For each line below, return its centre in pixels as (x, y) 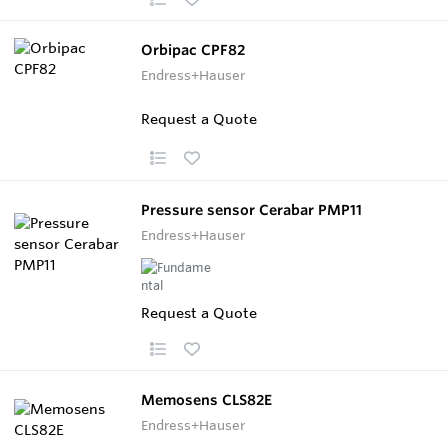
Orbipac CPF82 (193, 49)
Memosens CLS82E (206, 399)
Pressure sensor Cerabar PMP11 (251, 209)
